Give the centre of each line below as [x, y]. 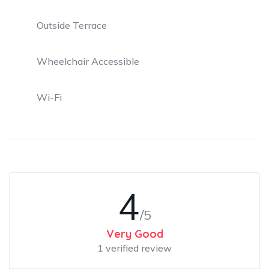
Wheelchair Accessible [88, 61]
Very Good [134, 234]
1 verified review [134, 248]
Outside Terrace [72, 25]
